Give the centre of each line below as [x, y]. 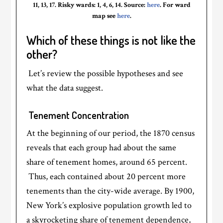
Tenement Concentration [79, 115]
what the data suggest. [65, 88]
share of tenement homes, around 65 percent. [107, 162]
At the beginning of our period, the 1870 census [111, 133]
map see [104, 16]
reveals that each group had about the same [102, 147]
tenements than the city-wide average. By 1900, [111, 191]
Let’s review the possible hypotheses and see [106, 73]
